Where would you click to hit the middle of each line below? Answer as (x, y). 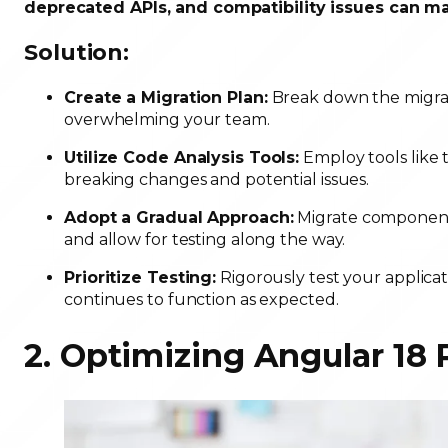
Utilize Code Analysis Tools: (182, 158)
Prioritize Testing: (140, 278)
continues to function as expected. (203, 300)
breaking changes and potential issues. (219, 180)
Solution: (77, 53)
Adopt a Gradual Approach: (179, 218)
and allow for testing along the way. (207, 240)
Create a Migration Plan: (166, 98)
